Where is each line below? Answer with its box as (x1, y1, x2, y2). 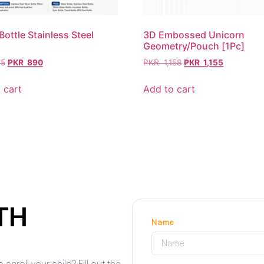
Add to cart (143, 82, 196, 95)
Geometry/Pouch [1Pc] (143, 39, 245, 52)
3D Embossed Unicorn (143, 28, 245, 41)
